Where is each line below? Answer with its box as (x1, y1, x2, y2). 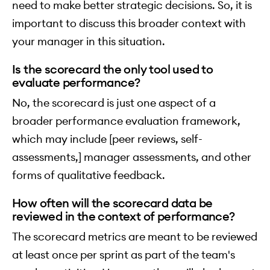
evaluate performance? (12, 75, 140, 90)
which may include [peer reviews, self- (12, 132, 202, 146)
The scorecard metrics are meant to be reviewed (12, 230, 257, 244)
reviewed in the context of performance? (12, 209, 235, 224)
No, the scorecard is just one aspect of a (12, 96, 216, 110)
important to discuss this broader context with (12, 16, 246, 31)
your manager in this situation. (12, 34, 165, 49)
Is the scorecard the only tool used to (12, 61, 213, 77)
